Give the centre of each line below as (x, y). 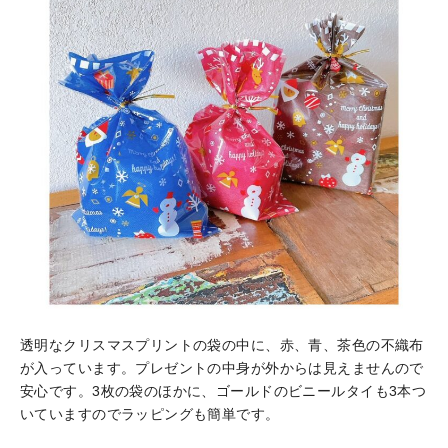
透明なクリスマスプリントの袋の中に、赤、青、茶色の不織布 (222, 344)
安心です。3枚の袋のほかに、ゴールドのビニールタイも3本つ (223, 390)
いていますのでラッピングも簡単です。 (150, 413)
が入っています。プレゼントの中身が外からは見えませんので (222, 367)
